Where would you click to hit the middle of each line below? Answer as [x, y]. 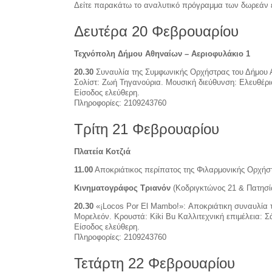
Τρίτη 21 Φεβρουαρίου [147, 129]
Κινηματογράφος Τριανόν [124, 188]
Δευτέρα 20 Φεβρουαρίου [156, 31]
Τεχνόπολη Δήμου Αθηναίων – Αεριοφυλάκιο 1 [162, 53]
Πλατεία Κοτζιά [102, 151]
